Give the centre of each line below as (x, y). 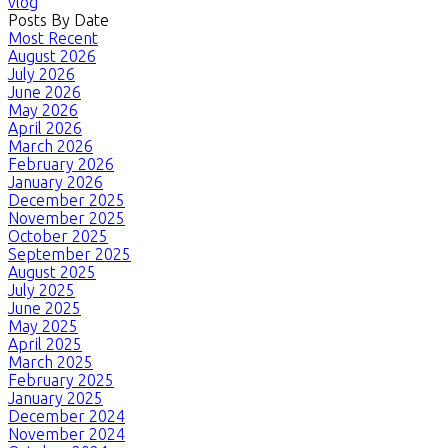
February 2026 (61, 163)
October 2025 (58, 235)
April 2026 (45, 127)
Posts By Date (58, 19)
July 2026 (41, 73)
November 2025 (66, 217)
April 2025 (45, 343)
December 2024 (66, 415)
